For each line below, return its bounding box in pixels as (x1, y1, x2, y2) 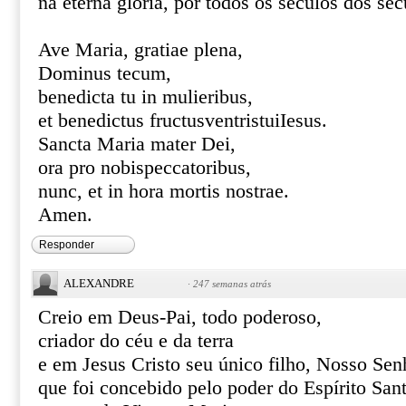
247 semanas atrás (193, 278, 271, 289)
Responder (39, 238, 94, 251)
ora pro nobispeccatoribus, (38, 157, 251, 179)
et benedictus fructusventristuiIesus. (38, 110, 327, 131)
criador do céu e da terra (38, 330, 234, 352)
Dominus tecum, (38, 63, 171, 84)
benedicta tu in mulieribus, (38, 86, 253, 108)
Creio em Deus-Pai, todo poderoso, (38, 306, 322, 328)
